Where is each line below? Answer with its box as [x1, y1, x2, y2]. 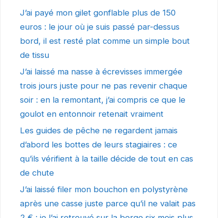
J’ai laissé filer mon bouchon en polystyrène [20, 184, 188, 195]
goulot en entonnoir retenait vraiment [20, 109, 163, 119]
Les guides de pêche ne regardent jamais [20, 126, 178, 136]
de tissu [20, 50, 49, 60]
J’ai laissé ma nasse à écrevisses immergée [20, 67, 182, 77]
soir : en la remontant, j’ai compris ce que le [20, 95, 185, 105]
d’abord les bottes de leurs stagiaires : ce [20, 140, 177, 150]
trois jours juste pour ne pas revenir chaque [20, 81, 187, 91]
